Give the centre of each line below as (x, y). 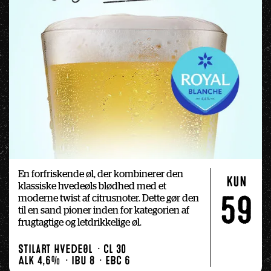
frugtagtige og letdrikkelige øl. (80, 223)
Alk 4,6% (39, 261)
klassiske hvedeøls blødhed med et (92, 187)
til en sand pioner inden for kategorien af (104, 211)
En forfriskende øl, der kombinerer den (101, 175)
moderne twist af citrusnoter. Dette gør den (109, 199)
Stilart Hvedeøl (55, 249)
